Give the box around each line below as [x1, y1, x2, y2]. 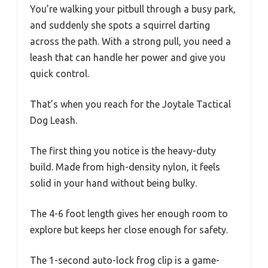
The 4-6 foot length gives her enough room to [30, 208, 228, 220]
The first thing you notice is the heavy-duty [30, 145, 216, 157]
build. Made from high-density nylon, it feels [30, 162, 220, 173]
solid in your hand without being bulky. [30, 178, 197, 189]
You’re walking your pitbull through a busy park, [30, 4, 236, 15]
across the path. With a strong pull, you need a [30, 36, 231, 47]
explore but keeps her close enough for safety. [30, 224, 228, 236]
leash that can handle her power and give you [30, 52, 226, 63]
